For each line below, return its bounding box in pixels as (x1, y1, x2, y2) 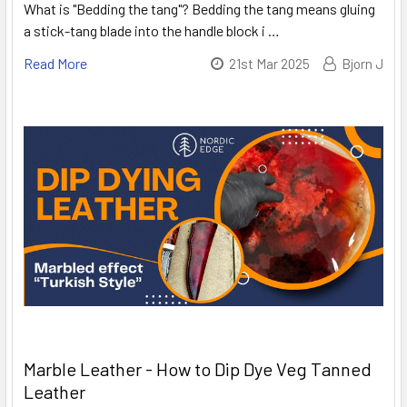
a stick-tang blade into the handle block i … (24, 21, 280, 39)
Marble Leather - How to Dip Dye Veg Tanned (24, 357, 372, 380)
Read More (24, 54, 87, 72)
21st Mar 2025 (229, 55, 310, 72)
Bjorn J (342, 55, 383, 72)
